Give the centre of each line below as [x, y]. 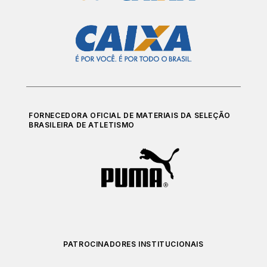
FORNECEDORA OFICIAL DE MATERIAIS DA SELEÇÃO [130, 116]
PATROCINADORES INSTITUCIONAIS [133, 244]
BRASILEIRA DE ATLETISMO [82, 125]
